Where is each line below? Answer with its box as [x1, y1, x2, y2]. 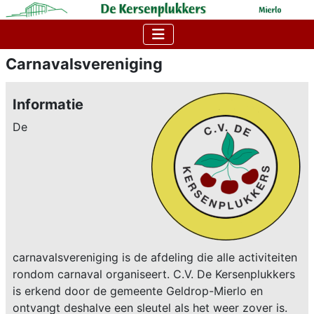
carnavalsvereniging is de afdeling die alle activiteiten [13, 250, 297, 264]
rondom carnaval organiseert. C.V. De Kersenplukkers [13, 266, 295, 281]
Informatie [13, 95, 83, 113]
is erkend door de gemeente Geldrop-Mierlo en [13, 283, 263, 298]
